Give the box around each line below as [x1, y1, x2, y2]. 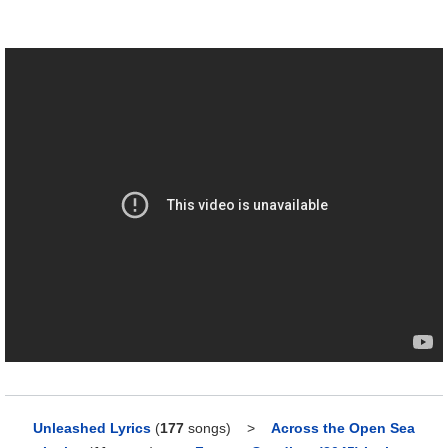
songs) [184, 420, 231, 437]
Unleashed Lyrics [33, 420, 151, 437]
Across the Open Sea [271, 420, 415, 437]
